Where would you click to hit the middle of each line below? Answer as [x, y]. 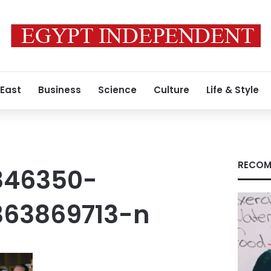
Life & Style [233, 90]
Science [117, 90]
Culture [171, 90]
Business [60, 90]
